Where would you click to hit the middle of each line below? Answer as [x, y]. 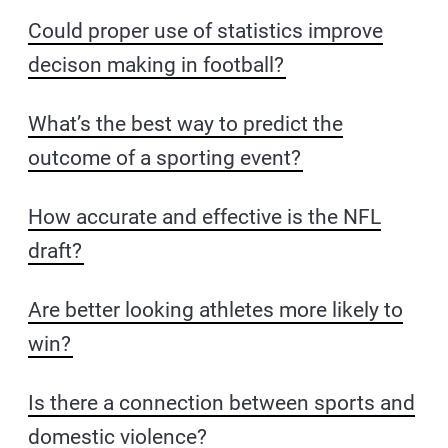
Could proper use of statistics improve [206, 31]
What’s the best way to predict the [186, 124]
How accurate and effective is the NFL [205, 217]
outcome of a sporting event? [165, 158]
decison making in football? [156, 65]
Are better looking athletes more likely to [216, 310]
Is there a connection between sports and [222, 403]
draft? [55, 251]
